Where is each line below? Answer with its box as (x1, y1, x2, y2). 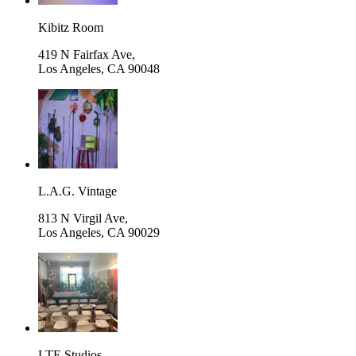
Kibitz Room (38, 20, 103, 34)
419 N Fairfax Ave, (38, 47, 135, 61)
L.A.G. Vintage (38, 184, 117, 198)
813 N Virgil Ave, (38, 211, 128, 225)
